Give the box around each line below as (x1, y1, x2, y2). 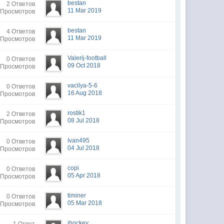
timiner (67, 192, 86, 199)
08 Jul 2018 (67, 117, 100, 124)
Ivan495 (67, 137, 90, 144)
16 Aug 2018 (67, 89, 102, 96)
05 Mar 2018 (67, 199, 102, 206)
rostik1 (67, 109, 86, 116)
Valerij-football (67, 54, 107, 61)
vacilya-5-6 (67, 82, 98, 89)
